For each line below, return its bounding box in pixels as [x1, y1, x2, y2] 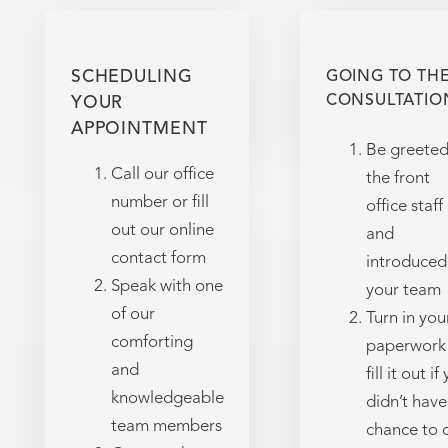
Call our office [110, 165, 214, 183]
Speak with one [110, 277, 223, 295]
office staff [365, 198, 443, 216]
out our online [110, 221, 214, 239]
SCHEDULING [70, 69, 193, 87]
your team [365, 282, 441, 300]
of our [110, 305, 155, 323]
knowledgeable [110, 389, 224, 407]
